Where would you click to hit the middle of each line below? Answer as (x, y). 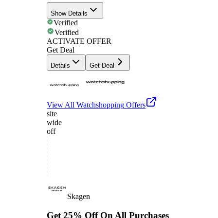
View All (62, 105)
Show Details (69, 14)
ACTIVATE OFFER (79, 41)
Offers (135, 105)
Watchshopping (100, 105)
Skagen (79, 197)
